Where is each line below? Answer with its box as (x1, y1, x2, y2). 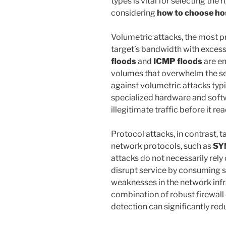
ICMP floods (153, 56, 202, 67)
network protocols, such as (111, 141, 213, 151)
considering (111, 8, 157, 18)
